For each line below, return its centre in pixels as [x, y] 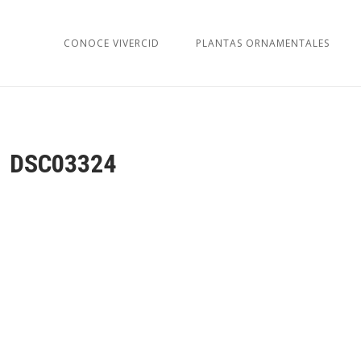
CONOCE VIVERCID [112, 43]
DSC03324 [63, 163]
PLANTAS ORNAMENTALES [263, 43]
